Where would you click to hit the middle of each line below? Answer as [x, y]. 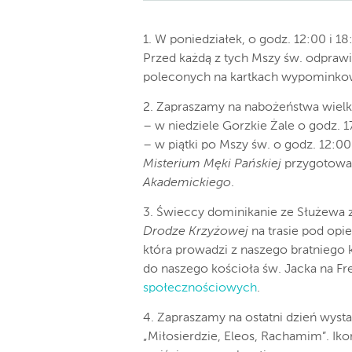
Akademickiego [187, 183]
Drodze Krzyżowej [196, 232]
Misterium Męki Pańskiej [212, 165]
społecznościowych [200, 289]
